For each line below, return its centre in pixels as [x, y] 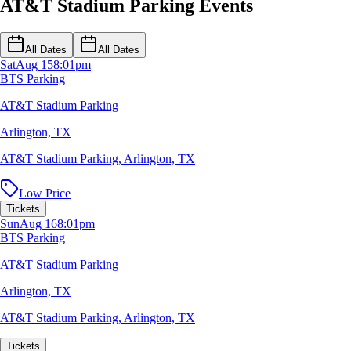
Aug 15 [34, 64]
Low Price [45, 193]
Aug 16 [38, 223]
